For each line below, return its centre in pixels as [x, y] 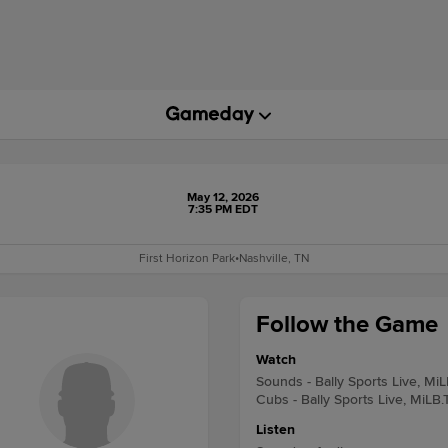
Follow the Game [347, 324]
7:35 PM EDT [222, 209]
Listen [275, 429]
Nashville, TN [274, 258]
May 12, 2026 [222, 197]
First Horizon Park [187, 258]
